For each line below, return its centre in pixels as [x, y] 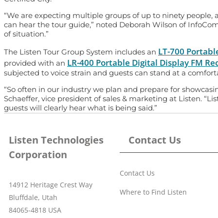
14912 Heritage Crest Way [51, 185]
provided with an [36, 63]
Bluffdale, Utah [33, 198]
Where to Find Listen [153, 192]
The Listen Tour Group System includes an [81, 52]
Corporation [38, 155]
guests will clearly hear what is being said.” [81, 108]
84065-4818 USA [35, 210]
